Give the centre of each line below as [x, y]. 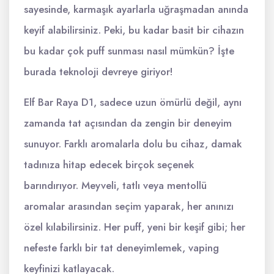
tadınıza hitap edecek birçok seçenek [109, 165]
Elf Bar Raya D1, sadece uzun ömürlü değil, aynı [133, 102]
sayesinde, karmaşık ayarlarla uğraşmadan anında [136, 9]
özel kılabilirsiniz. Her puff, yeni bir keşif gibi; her [135, 227]
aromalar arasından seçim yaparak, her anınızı [129, 206]
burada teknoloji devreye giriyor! [98, 72]
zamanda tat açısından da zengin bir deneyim [128, 123]
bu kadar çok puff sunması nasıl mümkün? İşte [129, 51]
